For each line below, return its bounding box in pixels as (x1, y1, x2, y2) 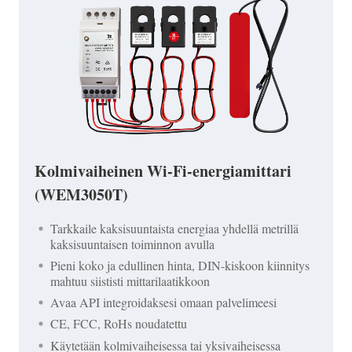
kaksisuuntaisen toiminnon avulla (50, 235, 214, 252)
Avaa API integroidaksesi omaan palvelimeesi (50, 294, 277, 311)
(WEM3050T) (35, 182, 128, 206)
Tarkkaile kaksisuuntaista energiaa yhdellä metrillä (50, 219, 299, 236)
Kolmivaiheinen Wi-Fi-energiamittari (35, 159, 291, 182)
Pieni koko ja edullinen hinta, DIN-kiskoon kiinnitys (50, 257, 310, 274)
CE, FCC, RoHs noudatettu (50, 315, 187, 332)
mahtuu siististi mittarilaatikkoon (50, 273, 210, 290)
